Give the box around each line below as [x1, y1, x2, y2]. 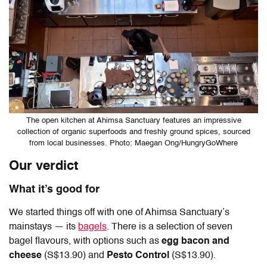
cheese [9, 250, 42, 260]
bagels [78, 222, 107, 232]
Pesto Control [107, 250, 172, 260]
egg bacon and [162, 236, 229, 246]
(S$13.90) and [42, 250, 107, 260]
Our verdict [9, 159, 78, 173]
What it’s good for [9, 184, 100, 195]
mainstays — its [9, 222, 78, 232]
